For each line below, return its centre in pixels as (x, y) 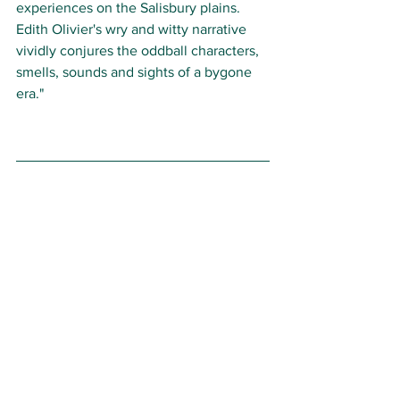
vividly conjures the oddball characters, (139, 51)
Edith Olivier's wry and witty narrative (133, 29)
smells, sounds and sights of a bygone (136, 72)
